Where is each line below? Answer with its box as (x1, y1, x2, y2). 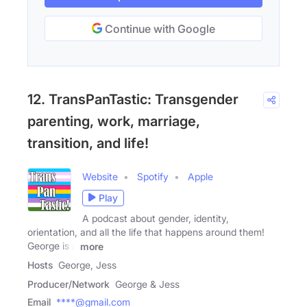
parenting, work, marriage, (27, 112, 200, 130)
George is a (27, 239, 77, 251)
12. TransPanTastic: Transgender (27, 90, 238, 108)
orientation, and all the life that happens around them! (27, 225, 265, 238)
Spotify (137, 170, 169, 182)
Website (82, 170, 118, 182)
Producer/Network (27, 278, 110, 291)
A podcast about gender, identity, (82, 212, 229, 224)
